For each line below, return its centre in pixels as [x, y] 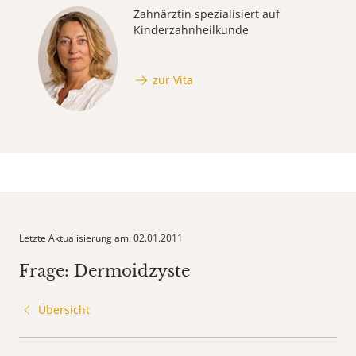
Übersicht [64, 310]
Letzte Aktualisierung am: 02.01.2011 [101, 238]
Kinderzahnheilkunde [191, 30]
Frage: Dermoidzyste [104, 271]
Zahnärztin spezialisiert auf [207, 14]
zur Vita [173, 79]
